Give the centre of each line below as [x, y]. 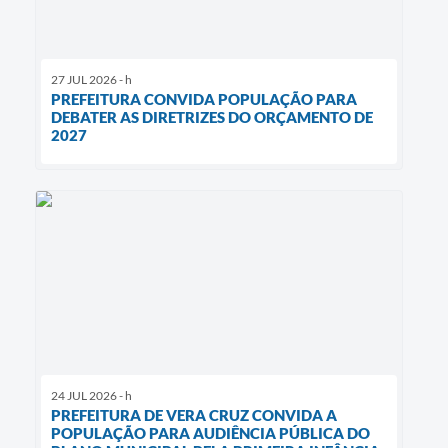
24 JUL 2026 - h [91, 396]
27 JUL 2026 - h [91, 80]
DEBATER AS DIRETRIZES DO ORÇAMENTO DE [212, 117]
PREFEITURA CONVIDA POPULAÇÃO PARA [204, 99]
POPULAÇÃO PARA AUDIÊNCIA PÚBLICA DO [210, 433]
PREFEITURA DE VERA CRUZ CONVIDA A [194, 415]
